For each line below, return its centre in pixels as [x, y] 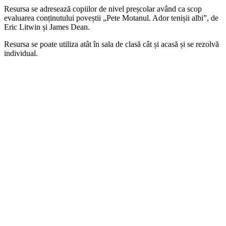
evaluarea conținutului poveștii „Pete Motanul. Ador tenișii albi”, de [111, 18]
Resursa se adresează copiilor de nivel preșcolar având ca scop [103, 9]
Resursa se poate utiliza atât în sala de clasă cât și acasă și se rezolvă [111, 44]
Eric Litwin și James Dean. [47, 27]
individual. [21, 53]
